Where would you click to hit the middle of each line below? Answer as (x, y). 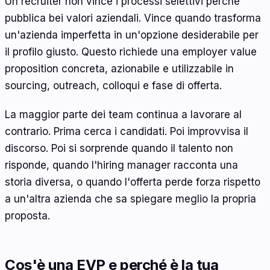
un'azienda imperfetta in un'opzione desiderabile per (132, 35)
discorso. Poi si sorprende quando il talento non (119, 148)
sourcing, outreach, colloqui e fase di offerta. (113, 86)
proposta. (27, 215)
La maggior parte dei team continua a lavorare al (123, 114)
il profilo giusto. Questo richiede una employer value (131, 52)
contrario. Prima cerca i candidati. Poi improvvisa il (127, 131)
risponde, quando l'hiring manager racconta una (121, 165)
